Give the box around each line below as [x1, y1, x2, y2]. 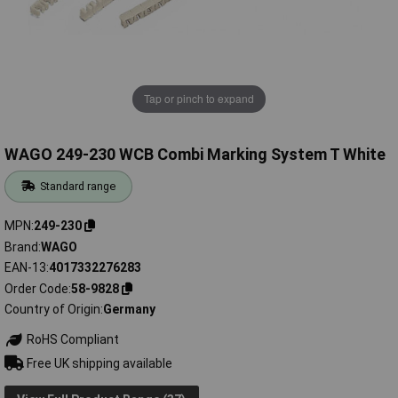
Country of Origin [4, 302, 100, 317]
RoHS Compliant [23, 332, 119, 347]
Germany [103, 302, 155, 317]
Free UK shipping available [23, 355, 172, 370]
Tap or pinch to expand [144, 91, 254, 107]
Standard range [40, 179, 116, 194]
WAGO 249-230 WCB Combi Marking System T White [4, 145, 386, 164]
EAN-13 [4, 260, 46, 275]
